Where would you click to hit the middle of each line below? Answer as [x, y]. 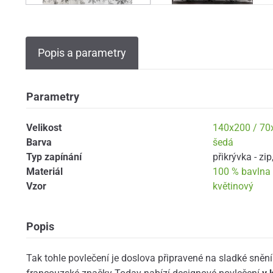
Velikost [44, 127]
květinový [233, 186]
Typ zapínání [54, 157]
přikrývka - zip [242, 157]
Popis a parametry [82, 53]
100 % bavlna [241, 171]
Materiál [44, 171]
